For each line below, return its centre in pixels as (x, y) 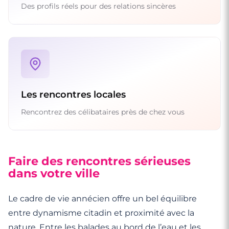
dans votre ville (54, 173)
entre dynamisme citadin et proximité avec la (101, 213)
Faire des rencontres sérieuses (99, 161)
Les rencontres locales (73, 94)
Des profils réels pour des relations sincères (98, 6)
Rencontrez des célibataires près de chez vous (103, 112)
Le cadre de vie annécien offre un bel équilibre (102, 198)
